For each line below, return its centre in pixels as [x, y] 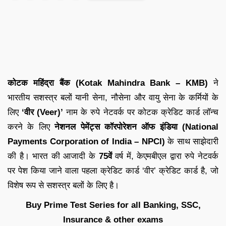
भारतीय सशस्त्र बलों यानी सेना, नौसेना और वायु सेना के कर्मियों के [113, 97]
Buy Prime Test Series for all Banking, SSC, [113, 205]
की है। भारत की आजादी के [53, 156]
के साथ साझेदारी [191, 141]
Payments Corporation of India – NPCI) [86, 141]
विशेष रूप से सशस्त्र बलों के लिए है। [63, 185]
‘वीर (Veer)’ [43, 112]
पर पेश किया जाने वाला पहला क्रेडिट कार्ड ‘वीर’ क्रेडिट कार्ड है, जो [113, 171]
